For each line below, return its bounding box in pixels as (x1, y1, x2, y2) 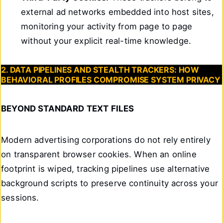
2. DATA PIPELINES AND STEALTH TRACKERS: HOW (1, 65, 200, 75)
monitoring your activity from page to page (21, 21, 193, 31)
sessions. (1, 192, 39, 203)
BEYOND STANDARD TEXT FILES (1, 103, 134, 113)
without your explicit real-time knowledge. (21, 35, 192, 46)
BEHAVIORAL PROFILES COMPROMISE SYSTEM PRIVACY (1, 75, 221, 85)
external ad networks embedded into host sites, (21, 6, 214, 17)
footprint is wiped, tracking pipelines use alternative (1, 163, 210, 174)
